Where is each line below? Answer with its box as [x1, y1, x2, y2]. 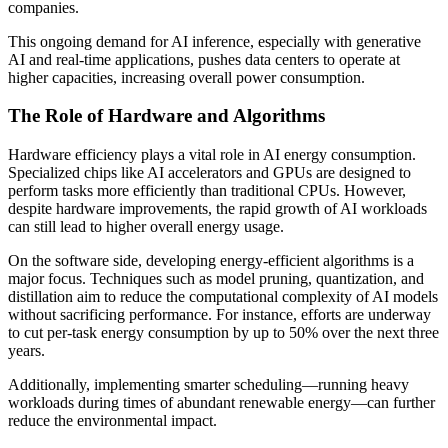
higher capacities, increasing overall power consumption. [8, 68, 365, 86]
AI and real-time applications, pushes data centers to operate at [8, 50, 400, 68]
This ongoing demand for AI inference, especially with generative [8, 32, 421, 50]
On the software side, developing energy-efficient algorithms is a [8, 252, 414, 270]
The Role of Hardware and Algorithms [8, 105, 325, 127]
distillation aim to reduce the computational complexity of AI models [8, 288, 438, 306]
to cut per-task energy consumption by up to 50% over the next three [8, 324, 439, 342]
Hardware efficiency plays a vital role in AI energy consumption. [8, 146, 416, 164]
